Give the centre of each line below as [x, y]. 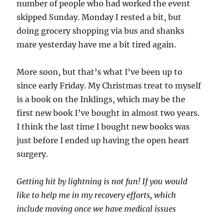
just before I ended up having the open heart [103, 141]
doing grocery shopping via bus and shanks [101, 31]
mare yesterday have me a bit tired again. [97, 45]
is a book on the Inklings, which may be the [101, 99]
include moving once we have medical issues [97, 209]
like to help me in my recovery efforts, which [97, 195]
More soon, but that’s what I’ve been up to [100, 72]
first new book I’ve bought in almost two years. [108, 113]
